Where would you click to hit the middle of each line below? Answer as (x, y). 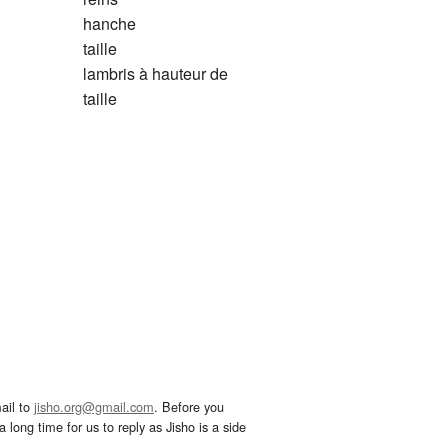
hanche (109, 24)
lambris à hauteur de (155, 74)
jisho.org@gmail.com (94, 407)
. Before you (189, 407)
